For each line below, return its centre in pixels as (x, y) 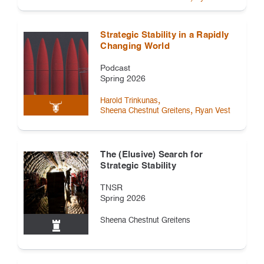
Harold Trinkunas (129, 101)
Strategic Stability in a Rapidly (165, 35)
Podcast (115, 69)
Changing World (135, 47)
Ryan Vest (213, 111)
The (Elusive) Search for (152, 154)
